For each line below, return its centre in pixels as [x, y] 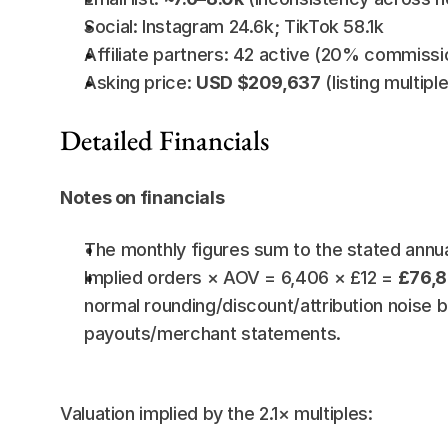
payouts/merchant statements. [212, 333]
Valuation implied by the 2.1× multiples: [216, 413]
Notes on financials [142, 197]
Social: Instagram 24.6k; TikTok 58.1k [234, 26]
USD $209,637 [258, 82]
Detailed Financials [164, 140]
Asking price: [140, 82]
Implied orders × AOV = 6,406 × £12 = [241, 277]
